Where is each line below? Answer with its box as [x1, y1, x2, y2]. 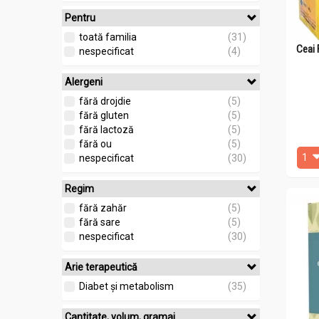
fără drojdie [79, 95, 131, 107]
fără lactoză [79, 124, 134, 135]
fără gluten [79, 110, 129, 121]
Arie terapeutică [65, 261, 137, 273]
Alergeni [65, 76, 103, 88]
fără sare [79, 216, 120, 228]
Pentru [65, 12, 95, 23]
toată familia [79, 31, 137, 43]
